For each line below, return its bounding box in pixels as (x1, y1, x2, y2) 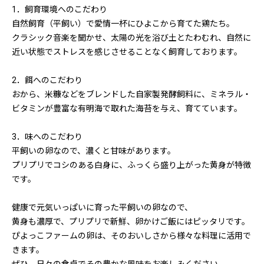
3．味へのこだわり (12, 132, 82, 141)
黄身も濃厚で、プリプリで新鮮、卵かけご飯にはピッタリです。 (12, 217, 250, 226)
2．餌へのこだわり (12, 75, 82, 85)
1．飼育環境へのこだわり (12, 5, 107, 14)
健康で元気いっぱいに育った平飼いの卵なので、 (12, 203, 193, 212)
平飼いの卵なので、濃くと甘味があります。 (12, 146, 176, 156)
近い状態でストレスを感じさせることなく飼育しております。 (12, 47, 242, 57)
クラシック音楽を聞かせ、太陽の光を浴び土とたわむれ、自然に (12, 33, 251, 42)
